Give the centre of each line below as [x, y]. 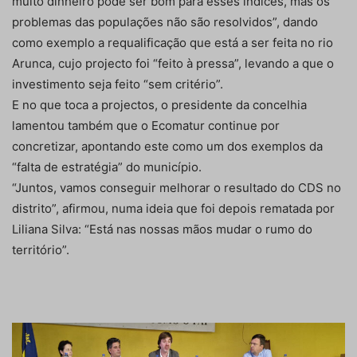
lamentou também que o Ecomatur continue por [146, 125]
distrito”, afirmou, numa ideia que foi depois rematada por [173, 208]
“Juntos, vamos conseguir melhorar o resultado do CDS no [177, 187]
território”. [41, 249]
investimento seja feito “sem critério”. [118, 84]
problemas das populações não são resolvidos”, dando [165, 22]
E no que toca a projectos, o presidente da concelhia [159, 104]
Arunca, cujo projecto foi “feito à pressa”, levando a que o [173, 63]
